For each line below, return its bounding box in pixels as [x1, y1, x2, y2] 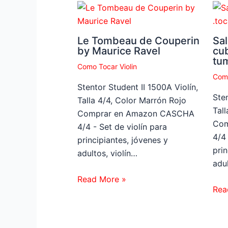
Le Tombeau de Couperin [77, 34, 199, 47]
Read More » [77, 174, 126, 185]
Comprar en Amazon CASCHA [77, 108, 194, 119]
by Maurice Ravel [77, 44, 160, 57]
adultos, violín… [77, 148, 137, 158]
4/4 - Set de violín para [77, 121, 167, 132]
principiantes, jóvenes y [77, 134, 168, 145]
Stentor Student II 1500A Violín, [77, 81, 198, 92]
